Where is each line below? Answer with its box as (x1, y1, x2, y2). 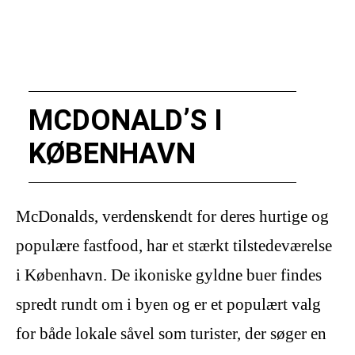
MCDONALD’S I (29, 104, 223, 137)
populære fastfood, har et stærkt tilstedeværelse (16, 236, 332, 256)
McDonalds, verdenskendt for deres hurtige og (16, 207, 329, 227)
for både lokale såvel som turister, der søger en (16, 324, 326, 344)
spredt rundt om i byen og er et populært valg (16, 295, 321, 315)
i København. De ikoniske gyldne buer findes (16, 265, 322, 285)
